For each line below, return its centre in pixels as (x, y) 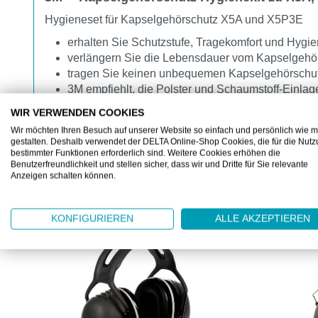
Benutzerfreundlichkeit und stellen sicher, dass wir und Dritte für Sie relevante (159, 164)
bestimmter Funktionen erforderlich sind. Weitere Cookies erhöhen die (146, 153)
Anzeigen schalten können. (63, 176)
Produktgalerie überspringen (104, 218)
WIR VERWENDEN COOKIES (77, 113)
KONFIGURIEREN (92, 219)
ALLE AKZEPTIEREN (263, 219)
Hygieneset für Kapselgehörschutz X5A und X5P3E (174, 19)
